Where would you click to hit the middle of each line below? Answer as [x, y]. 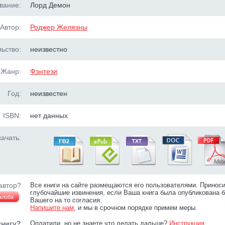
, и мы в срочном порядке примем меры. [136, 208]
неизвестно [49, 49]
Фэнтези [44, 71]
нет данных [49, 116]
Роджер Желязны [59, 27]
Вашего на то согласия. [66, 200]
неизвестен [49, 93]
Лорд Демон [50, 5]
